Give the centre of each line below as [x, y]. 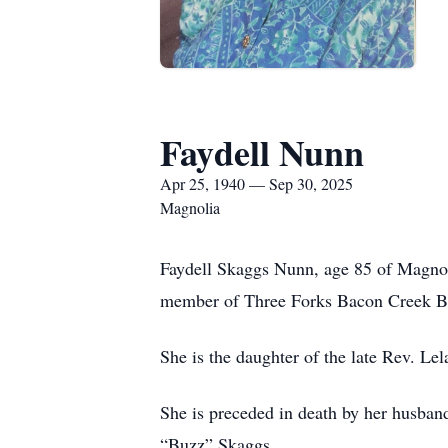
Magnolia [190, 207]
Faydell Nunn [262, 152]
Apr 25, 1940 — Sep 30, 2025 [256, 183]
